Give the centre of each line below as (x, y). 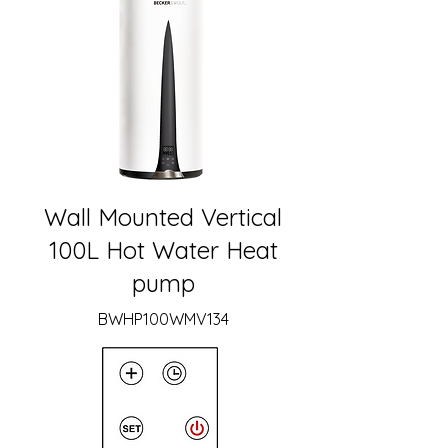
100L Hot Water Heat (163, 250)
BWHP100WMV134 (163, 319)
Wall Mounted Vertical (163, 217)
